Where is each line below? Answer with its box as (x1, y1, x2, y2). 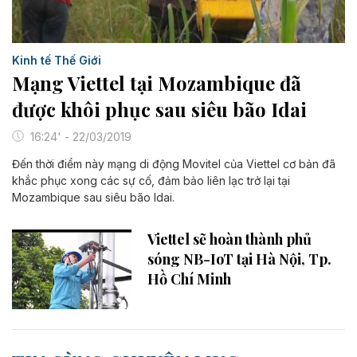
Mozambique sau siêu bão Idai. (12, 190, 175, 204)
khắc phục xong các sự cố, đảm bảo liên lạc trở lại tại (12, 173, 290, 187)
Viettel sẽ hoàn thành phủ (147, 229, 312, 249)
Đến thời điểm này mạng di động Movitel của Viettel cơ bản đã (12, 156, 335, 171)
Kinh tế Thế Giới (12, 53, 101, 67)
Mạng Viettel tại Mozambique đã (12, 69, 301, 96)
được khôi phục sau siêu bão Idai (12, 96, 307, 122)
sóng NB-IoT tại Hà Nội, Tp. (147, 249, 331, 269)
